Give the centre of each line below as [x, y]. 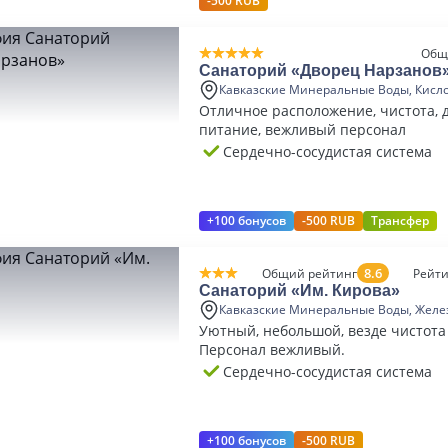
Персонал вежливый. [272, 349]
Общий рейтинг [309, 273]
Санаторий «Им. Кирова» [299, 290]
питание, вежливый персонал [302, 129]
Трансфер [400, 220]
